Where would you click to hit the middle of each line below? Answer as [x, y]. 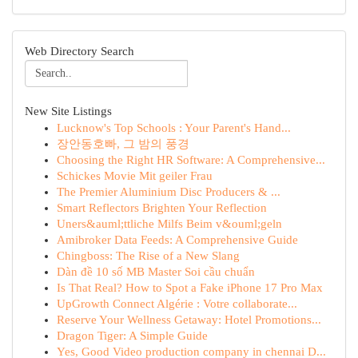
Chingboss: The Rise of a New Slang [148, 256]
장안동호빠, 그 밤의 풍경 [123, 144]
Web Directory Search [80, 51]
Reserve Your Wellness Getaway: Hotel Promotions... [189, 320]
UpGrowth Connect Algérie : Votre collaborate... [177, 304]
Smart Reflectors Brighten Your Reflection [162, 208]
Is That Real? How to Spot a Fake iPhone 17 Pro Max [190, 288]
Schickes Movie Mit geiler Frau [135, 176]
